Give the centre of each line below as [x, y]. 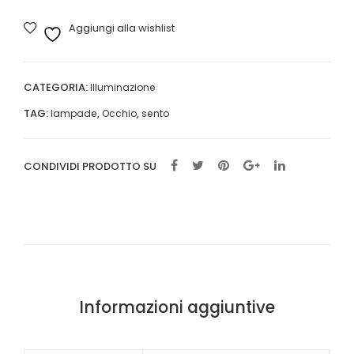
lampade [74, 113]
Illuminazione [123, 87]
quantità [47, 48]
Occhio [119, 113]
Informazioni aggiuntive [177, 307]
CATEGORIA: [57, 87]
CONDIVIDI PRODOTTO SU [90, 166]
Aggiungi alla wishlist [122, 28]
